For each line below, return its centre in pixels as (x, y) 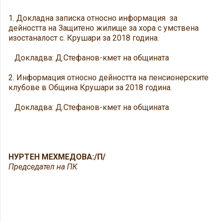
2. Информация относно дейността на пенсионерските (109, 78)
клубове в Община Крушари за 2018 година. (91, 87)
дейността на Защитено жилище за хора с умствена (104, 28)
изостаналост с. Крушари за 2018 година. (84, 38)
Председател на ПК (43, 167)
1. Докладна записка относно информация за (93, 18)
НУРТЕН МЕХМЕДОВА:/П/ (57, 157)
